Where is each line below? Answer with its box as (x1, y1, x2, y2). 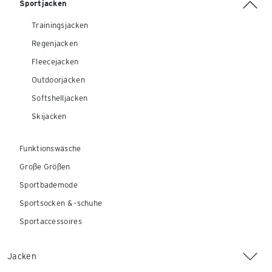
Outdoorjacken (32, 75, 85, 84)
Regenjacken (32, 39, 78, 48)
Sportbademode (19, 180, 78, 189)
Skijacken (32, 112, 67, 121)
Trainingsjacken (32, 21, 89, 30)
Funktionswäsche (19, 144, 81, 153)
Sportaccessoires (19, 217, 82, 226)
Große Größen (19, 162, 70, 171)
